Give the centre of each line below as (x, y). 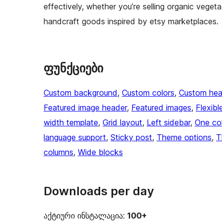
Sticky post (131, 138)
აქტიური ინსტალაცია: (85, 216)
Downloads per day (99, 191)
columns (58, 152)
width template (71, 123)
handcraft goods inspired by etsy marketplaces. (131, 22)
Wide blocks (100, 152)
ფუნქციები (73, 68)
